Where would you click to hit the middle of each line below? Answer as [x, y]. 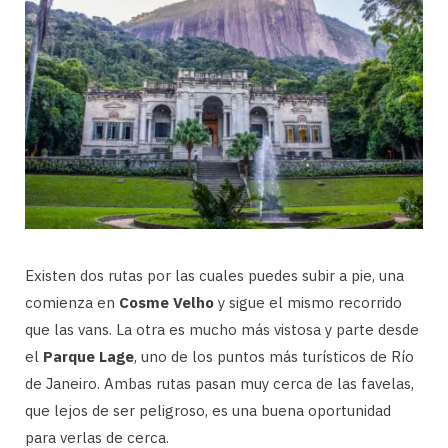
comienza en [72, 303]
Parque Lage [88, 357]
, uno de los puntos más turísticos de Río [274, 357]
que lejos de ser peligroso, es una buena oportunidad [208, 411]
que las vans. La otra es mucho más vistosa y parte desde [222, 330]
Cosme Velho [166, 303]
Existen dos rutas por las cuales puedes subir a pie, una [214, 276]
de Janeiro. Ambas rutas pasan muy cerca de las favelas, [219, 384]
